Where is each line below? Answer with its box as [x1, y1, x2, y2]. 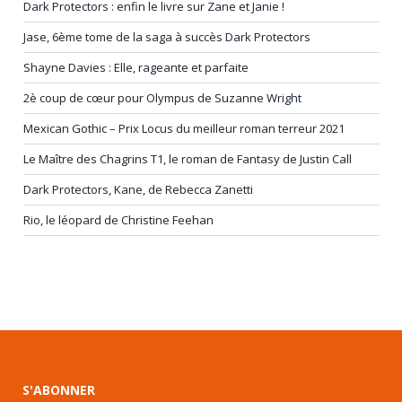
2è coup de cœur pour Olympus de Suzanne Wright [23, 89, 301, 106]
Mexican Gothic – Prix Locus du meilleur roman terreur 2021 [23, 119, 345, 136]
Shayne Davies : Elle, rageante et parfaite [23, 58, 249, 75]
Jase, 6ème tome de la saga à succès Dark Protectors [23, 28, 310, 45]
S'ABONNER [22, 380, 95, 398]
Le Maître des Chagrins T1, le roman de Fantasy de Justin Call [23, 150, 352, 167]
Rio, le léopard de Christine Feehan [23, 211, 214, 228]
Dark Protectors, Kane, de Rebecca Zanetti [23, 180, 253, 197]
